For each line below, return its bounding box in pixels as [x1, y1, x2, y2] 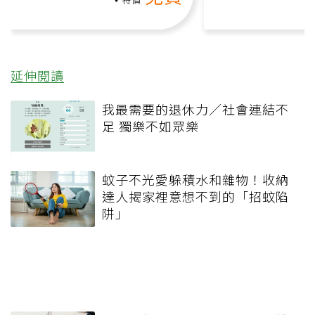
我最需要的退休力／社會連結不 [102, 99, 289, 118]
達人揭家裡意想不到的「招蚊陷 [102, 186, 289, 205]
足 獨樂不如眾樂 [102, 116, 199, 135]
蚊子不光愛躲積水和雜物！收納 [102, 169, 289, 188]
